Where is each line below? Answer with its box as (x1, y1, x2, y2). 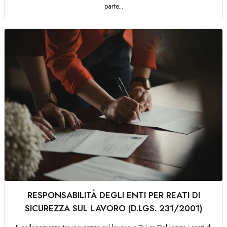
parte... (104, 1, 123, 11)
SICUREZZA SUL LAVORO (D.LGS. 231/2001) (25, 202, 202, 214)
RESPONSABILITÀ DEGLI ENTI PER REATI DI (27, 189, 200, 201)
